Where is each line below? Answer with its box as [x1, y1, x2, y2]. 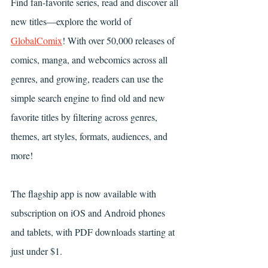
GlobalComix [11, 34, 62, 47]
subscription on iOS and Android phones [11, 206, 167, 219]
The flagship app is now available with [11, 187, 159, 200]
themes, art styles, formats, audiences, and [11, 130, 170, 142]
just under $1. [11, 245, 62, 257]
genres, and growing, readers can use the [11, 72, 166, 85]
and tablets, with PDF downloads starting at [11, 226, 177, 238]
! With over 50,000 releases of [62, 34, 177, 47]
